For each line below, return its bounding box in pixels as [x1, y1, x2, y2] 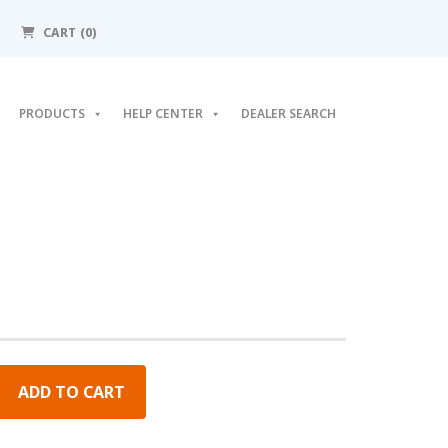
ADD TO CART [18, 380, 126, 403]
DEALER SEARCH [241, 104, 336, 122]
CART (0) [42, 24, 98, 41]
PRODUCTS [19, 104, 85, 122]
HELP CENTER [123, 104, 203, 122]
